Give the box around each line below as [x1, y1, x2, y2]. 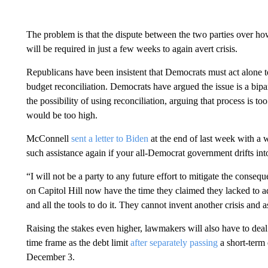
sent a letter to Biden [71, 133, 148, 144]
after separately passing [130, 237, 218, 248]
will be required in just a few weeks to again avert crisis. [26, 44, 237, 54]
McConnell [26, 133, 71, 144]
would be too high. [26, 110, 98, 120]
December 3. [26, 252, 75, 262]
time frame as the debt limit [26, 237, 130, 248]
